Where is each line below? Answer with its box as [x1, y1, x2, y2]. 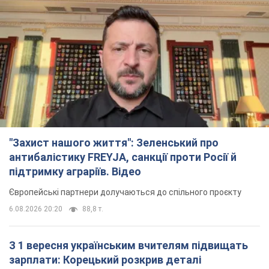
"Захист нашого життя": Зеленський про [9, 136, 219, 150]
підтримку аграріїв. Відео [9, 165, 141, 178]
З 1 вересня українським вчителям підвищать [9, 239, 248, 252]
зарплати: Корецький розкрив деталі [9, 253, 201, 267]
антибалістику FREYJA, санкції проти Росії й [9, 151, 237, 164]
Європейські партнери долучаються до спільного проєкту [9, 187, 241, 198]
